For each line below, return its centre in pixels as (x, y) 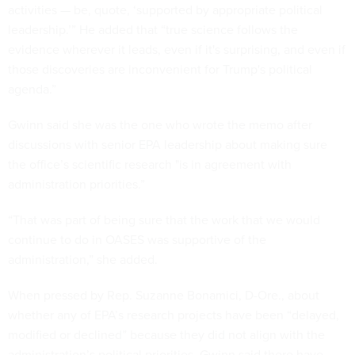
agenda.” (32, 89)
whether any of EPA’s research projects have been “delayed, (174, 315)
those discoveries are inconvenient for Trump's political (160, 69)
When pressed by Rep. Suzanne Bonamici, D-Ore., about (164, 295)
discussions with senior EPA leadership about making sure (168, 144)
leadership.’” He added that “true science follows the (153, 29)
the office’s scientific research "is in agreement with (150, 164)
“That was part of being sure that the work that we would (164, 219)
